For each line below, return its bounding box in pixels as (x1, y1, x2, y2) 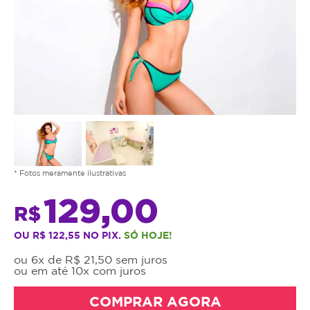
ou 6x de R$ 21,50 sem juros (14, 253, 167, 266)
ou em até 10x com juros (14, 264, 146, 277)
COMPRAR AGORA (89, 293, 221, 309)
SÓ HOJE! (124, 229, 172, 240)
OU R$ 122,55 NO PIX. (14, 229, 124, 240)
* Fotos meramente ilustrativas (14, 168, 126, 177)
